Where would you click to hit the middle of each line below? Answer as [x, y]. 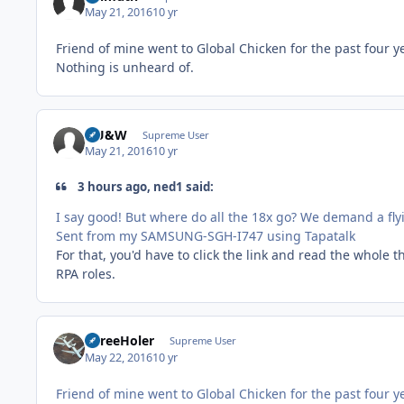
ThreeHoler [120, 341]
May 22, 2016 [119, 357]
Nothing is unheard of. [125, 68]
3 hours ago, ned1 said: [145, 187]
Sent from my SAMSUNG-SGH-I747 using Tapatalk [206, 236]
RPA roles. [86, 274]
